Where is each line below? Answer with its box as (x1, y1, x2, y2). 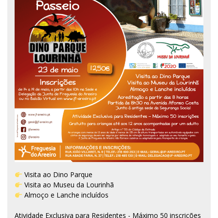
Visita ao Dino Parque (22, 170, 92, 180)
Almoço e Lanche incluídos (22, 190, 109, 200)
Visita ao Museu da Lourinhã (22, 180, 114, 190)
